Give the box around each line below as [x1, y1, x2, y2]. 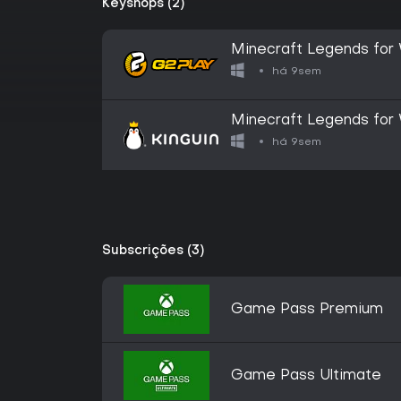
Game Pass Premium [231, 303, 383, 317]
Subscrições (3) [102, 245, 204, 257]
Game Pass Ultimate [231, 369, 381, 383]
